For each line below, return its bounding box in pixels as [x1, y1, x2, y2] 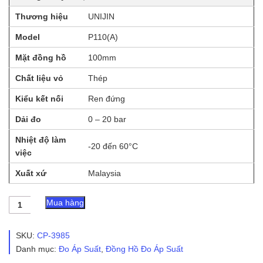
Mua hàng [46, 197, 85, 207]
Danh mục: [16, 244, 59, 254]
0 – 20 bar [88, 114, 126, 124]
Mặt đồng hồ [15, 52, 66, 62]
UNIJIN [88, 11, 114, 21]
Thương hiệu [15, 11, 68, 21]
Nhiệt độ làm [15, 134, 66, 144]
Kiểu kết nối [15, 93, 63, 103]
